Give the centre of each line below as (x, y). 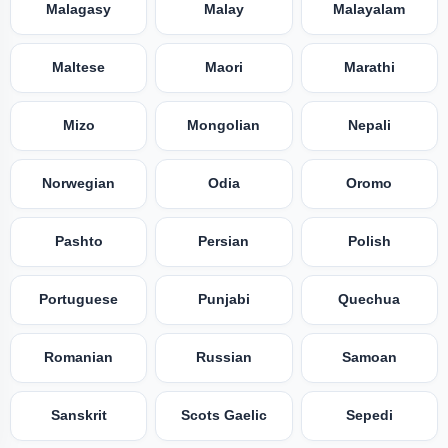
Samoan (369, 358)
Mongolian (224, 126)
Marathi (369, 68)
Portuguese (79, 300)
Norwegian (79, 184)
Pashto (78, 242)
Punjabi (223, 300)
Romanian (79, 358)
